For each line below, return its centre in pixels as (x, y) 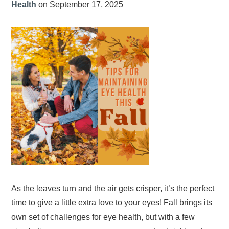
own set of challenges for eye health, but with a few (103, 217)
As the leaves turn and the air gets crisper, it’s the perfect (113, 188)
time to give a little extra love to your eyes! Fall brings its (112, 202)
